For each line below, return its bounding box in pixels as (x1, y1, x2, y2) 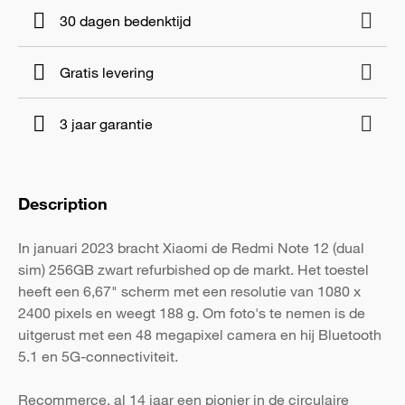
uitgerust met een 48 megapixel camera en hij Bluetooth (18, 325, 381, 344)
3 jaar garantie (60, 115, 153, 133)
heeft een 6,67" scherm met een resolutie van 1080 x (18, 282, 361, 300)
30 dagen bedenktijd (60, 12, 191, 30)
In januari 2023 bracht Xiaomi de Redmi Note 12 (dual (18, 239, 364, 257)
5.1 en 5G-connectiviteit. (18, 347, 178, 365)
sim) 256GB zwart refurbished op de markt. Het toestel (18, 260, 369, 278)
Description (18, 193, 108, 213)
